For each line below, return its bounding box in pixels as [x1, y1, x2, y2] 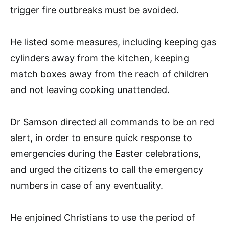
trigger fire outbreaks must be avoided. [10, 4, 179, 15]
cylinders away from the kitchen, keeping [10, 52, 189, 63]
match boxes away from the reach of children [10, 68, 209, 79]
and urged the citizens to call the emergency [10, 164, 203, 175]
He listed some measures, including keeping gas [10, 36, 216, 48]
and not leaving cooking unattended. [10, 84, 170, 95]
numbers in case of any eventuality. [10, 179, 163, 191]
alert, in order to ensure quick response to [10, 132, 192, 143]
